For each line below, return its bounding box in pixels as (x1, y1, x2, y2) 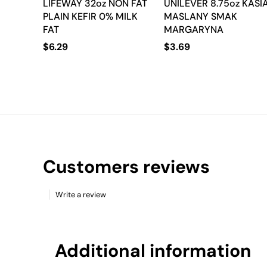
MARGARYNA (164, 23, 224, 36)
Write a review (55, 190, 106, 200)
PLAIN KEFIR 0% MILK (43, 10, 138, 23)
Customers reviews (43, 155, 210, 179)
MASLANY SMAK (164, 10, 238, 23)
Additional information (55, 239, 252, 263)
